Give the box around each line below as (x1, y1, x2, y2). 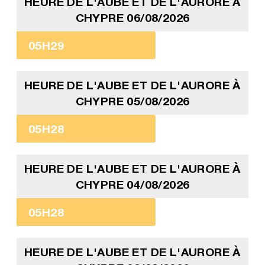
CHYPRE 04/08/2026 (75, 177, 190, 192)
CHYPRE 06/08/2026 (75, 11, 190, 25)
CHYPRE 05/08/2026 (75, 94, 190, 108)
